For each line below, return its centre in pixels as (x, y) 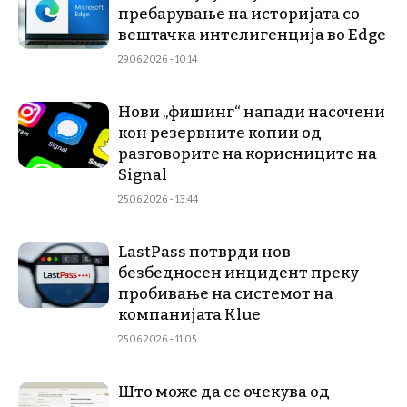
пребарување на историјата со (239, 14)
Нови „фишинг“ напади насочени (252, 112)
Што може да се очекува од (224, 392)
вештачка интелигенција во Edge (253, 35)
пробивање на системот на (226, 294)
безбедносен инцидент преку (238, 273)
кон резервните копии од (220, 133)
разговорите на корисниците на (248, 154)
